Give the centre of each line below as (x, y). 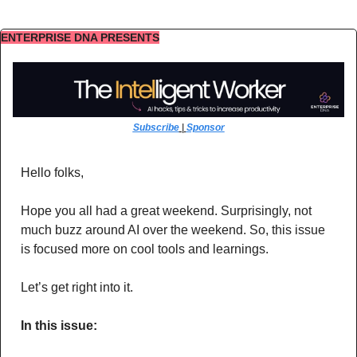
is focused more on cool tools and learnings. (146, 249)
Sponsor (205, 128)
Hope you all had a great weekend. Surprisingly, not (166, 211)
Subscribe (156, 128)
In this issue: (59, 326)
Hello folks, (52, 173)
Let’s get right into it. (77, 288)
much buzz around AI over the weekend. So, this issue (173, 230)
